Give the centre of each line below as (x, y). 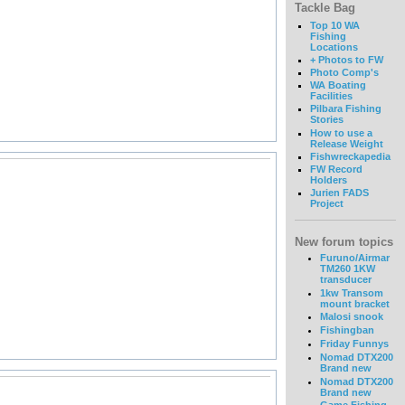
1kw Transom (351, 292)
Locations (334, 47)
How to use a (341, 132)
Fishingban (347, 330)
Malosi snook (351, 317)
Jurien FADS (339, 193)
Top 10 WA (334, 25)
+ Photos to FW (346, 59)
